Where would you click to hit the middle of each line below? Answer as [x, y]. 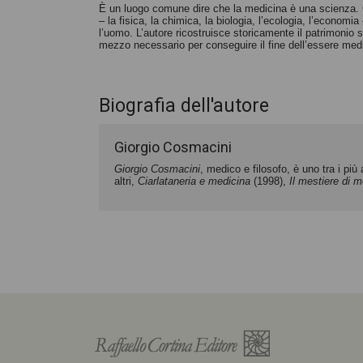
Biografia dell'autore [184, 106]
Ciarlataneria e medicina [194, 181]
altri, [126, 181]
